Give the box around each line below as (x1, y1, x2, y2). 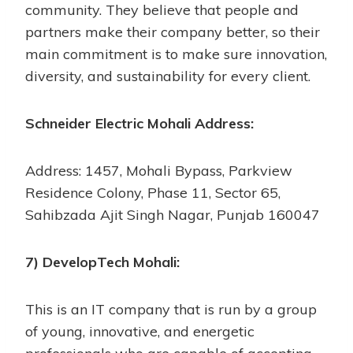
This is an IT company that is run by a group (25, 299, 317, 318)
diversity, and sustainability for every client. (25, 66, 310, 85)
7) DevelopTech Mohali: (25, 252, 180, 271)
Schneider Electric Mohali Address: (25, 113, 254, 132)
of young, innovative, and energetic (25, 321, 255, 340)
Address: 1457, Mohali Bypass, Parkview (25, 161, 292, 180)
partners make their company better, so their (25, 22, 320, 41)
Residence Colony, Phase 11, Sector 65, (25, 183, 281, 202)
